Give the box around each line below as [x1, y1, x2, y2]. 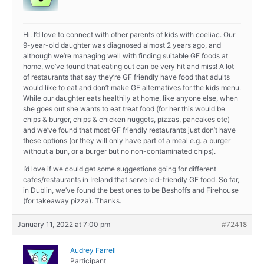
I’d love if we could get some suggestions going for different [23, 164, 216, 174]
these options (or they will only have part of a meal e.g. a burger [23, 136, 230, 146]
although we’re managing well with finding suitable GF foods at [23, 51, 228, 61]
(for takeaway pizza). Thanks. [23, 196, 121, 206]
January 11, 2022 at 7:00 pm [17, 220, 110, 229]
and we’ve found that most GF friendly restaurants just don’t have [23, 126, 236, 135]
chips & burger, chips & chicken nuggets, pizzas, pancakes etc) [23, 115, 230, 124]
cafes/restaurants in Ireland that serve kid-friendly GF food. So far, [23, 175, 239, 184]
